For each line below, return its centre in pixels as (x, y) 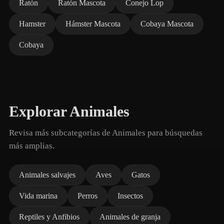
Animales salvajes (47, 175)
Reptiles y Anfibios (49, 217)
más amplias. (32, 146)
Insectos (130, 196)
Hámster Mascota (93, 24)
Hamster (32, 24)
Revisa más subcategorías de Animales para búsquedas (106, 133)
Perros (87, 196)
